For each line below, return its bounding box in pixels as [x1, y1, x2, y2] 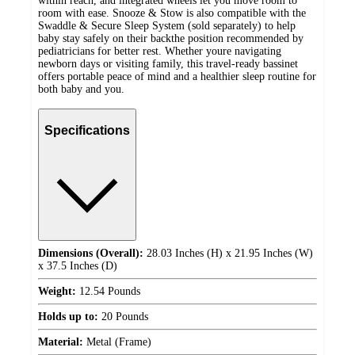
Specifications [44, 124, 130, 138]
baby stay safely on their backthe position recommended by [38, 32, 303, 45]
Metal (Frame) [83, 335, 151, 348]
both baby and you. [38, 83, 124, 96]
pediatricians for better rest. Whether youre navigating [38, 45, 281, 58]
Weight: [38, 284, 76, 297]
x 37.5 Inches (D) [38, 259, 117, 272]
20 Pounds [98, 310, 148, 323]
